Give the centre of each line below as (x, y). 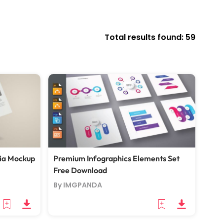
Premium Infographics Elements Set (116, 158)
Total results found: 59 (150, 37)
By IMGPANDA (78, 185)
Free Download (80, 170)
